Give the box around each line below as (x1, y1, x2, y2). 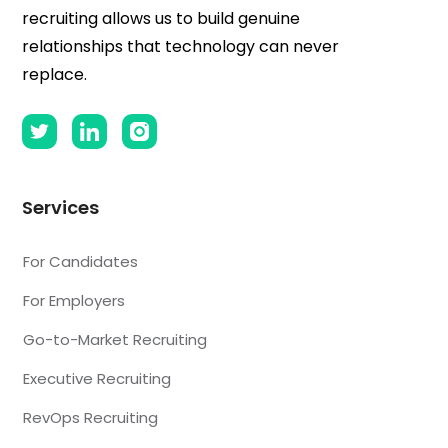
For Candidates (23, 250, 139, 272)
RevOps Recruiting (23, 406, 159, 428)
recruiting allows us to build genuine (22, 6, 301, 30)
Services (22, 194, 100, 220)
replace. (22, 62, 88, 86)
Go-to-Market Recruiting (23, 328, 208, 350)
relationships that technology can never (22, 34, 340, 58)
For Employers (23, 289, 126, 311)
